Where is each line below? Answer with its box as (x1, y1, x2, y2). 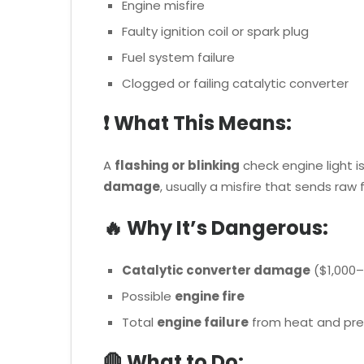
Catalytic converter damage (121, 261, 310, 279)
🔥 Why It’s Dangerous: (103, 214, 328, 241)
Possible (121, 287, 175, 305)
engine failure (156, 313, 249, 331)
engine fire (174, 287, 245, 305)
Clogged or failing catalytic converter (121, 74, 349, 92)
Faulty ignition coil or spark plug (121, 22, 309, 40)
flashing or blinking (115, 157, 240, 175)
